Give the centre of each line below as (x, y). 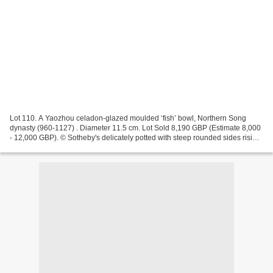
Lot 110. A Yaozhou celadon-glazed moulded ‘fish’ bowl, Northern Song (128, 118)
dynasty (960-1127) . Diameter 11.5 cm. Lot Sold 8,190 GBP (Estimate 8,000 (135, 128)
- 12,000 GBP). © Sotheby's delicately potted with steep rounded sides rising (135, 137)
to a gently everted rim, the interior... (68, 147)
